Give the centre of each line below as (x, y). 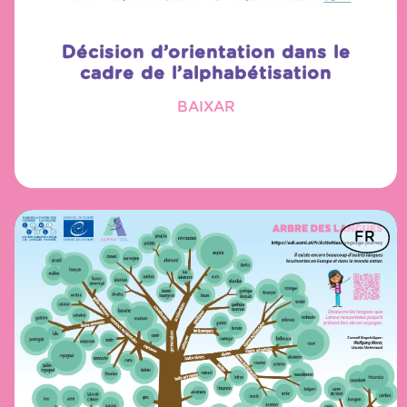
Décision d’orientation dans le (206, 54)
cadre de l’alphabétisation (206, 74)
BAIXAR (206, 108)
